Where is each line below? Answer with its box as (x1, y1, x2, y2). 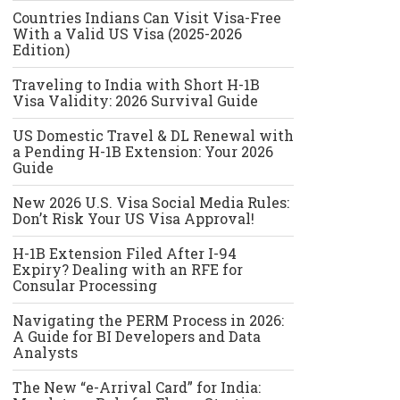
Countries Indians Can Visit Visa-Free (12, 8, 281, 28)
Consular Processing (12, 276, 157, 296)
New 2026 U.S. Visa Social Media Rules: (12, 193, 289, 212)
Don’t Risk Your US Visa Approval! (12, 209, 254, 229)
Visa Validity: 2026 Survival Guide (12, 91, 258, 111)
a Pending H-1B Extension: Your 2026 (12, 142, 273, 162)
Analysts (12, 343, 78, 362)
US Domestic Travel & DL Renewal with (12, 126, 294, 146)
